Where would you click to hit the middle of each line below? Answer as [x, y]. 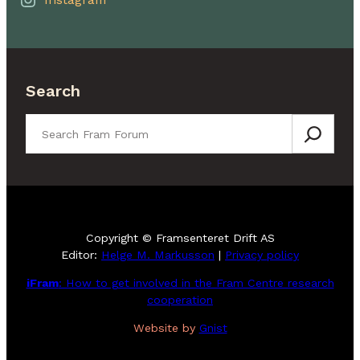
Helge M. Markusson [158, 254]
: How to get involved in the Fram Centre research [196, 282]
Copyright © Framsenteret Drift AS [180, 237]
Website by [166, 328]
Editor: [81, 254]
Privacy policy [262, 254]
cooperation [180, 299]
